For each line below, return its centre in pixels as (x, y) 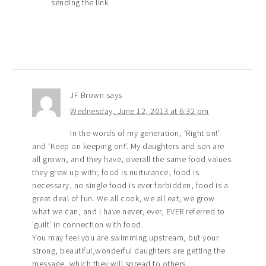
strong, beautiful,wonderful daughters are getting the (129, 250)
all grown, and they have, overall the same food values (132, 159)
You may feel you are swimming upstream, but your (126, 237)
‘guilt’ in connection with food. (88, 224)
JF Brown (87, 95)
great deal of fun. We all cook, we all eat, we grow (123, 198)
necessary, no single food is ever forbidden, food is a (130, 185)
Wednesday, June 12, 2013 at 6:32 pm (140, 111)
